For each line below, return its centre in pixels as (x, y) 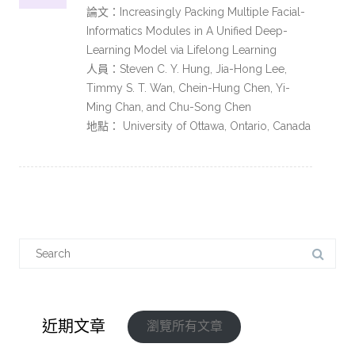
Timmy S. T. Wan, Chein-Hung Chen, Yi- (188, 88)
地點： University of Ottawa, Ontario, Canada (198, 126)
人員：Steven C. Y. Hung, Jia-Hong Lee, (187, 69)
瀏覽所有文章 (184, 326)
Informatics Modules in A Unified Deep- (187, 31)
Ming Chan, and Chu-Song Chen (169, 107)
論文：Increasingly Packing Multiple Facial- (196, 12)
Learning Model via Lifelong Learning (181, 50)
